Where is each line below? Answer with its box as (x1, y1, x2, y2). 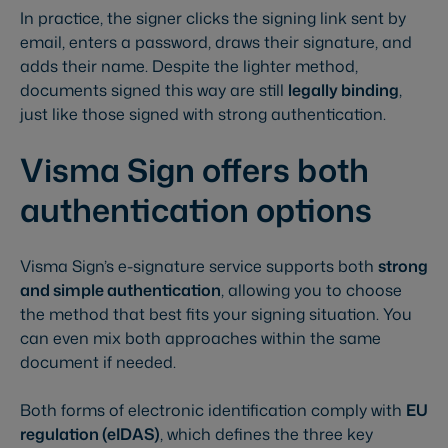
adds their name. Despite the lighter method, (20, 55, 358, 78)
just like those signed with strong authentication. (20, 103, 386, 126)
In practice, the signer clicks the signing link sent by (20, 7, 406, 30)
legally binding (288, 79, 399, 102)
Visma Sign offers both (20, 147, 369, 193)
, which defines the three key (160, 423, 373, 446)
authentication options (20, 187, 372, 233)
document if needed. (20, 351, 176, 374)
